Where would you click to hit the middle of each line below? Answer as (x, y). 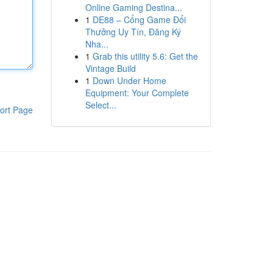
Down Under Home (129, 80)
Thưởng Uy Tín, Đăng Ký (133, 32)
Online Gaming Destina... (133, 7)
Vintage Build (110, 68)
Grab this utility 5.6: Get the (145, 56)
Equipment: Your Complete (137, 93)
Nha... (97, 44)
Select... (101, 105)
